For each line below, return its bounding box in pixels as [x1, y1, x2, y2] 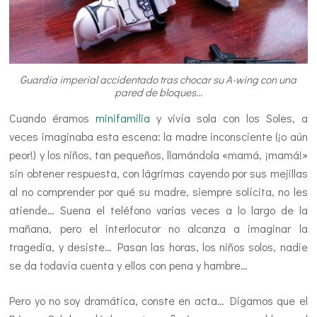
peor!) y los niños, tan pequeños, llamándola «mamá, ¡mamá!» [9, 147, 308, 163]
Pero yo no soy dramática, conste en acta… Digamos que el [9, 293, 308, 309]
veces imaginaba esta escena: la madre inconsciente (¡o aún [9, 129, 308, 144]
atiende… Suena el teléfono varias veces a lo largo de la [9, 202, 308, 218]
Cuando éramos [9, 110, 96, 126]
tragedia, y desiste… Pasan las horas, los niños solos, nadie [9, 239, 308, 255]
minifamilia [96, 110, 151, 126]
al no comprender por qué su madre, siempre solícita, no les [9, 184, 308, 200]
